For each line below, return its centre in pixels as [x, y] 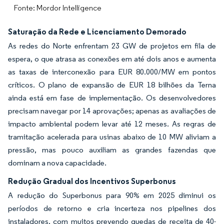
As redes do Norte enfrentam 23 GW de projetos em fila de [112, 46]
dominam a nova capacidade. [57, 163]
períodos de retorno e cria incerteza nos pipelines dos [112, 208]
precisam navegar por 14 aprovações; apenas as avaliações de [112, 111]
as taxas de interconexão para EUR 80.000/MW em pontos [112, 72]
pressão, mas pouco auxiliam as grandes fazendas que [112, 150]
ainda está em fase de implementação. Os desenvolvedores [112, 98]
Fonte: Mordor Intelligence [58, 8]
